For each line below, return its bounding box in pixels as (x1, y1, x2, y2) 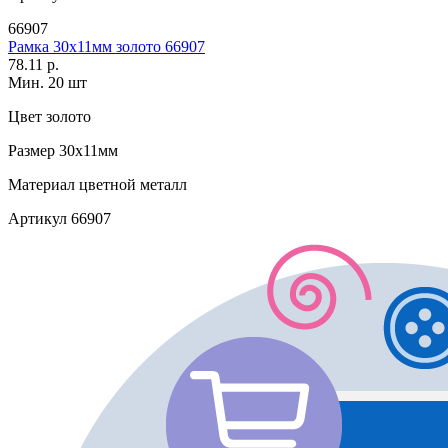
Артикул (8, 210, 67, 228)
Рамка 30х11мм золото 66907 (8, 38, 205, 56)
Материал (8, 176, 75, 194)
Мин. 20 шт (8, 74, 87, 92)
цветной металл (75, 176, 187, 194)
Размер (8, 142, 55, 160)
